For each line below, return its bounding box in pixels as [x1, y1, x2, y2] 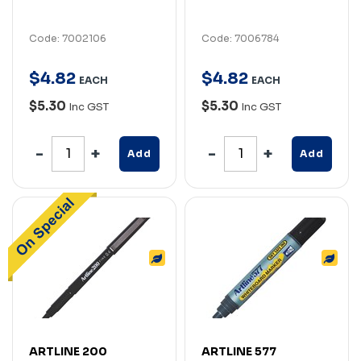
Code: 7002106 [29, 31, 106, 44]
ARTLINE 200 [29, 343, 107, 359]
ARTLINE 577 [201, 343, 276, 359]
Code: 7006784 [201, 31, 279, 44]
